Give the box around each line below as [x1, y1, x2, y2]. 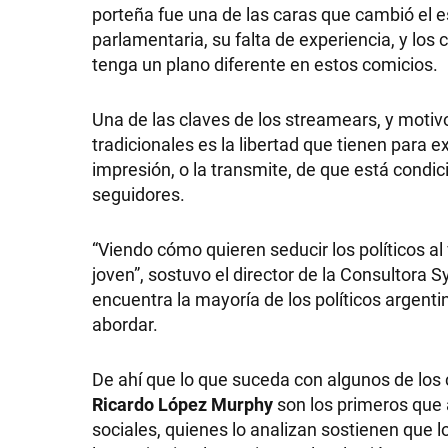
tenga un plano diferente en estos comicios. [92, 52, 442, 76]
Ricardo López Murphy [92, 392, 277, 416]
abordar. [92, 312, 158, 336]
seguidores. [92, 182, 189, 206]
